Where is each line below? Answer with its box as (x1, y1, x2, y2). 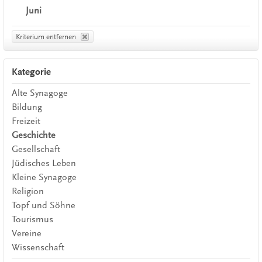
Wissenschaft (11, 242, 64, 253)
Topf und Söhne (11, 199, 75, 211)
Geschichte (11, 129, 56, 140)
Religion (11, 185, 44, 196)
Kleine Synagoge (11, 171, 77, 182)
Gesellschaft (11, 143, 60, 154)
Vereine (11, 227, 42, 239)
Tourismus (11, 213, 53, 225)
